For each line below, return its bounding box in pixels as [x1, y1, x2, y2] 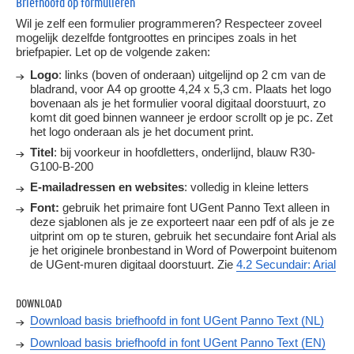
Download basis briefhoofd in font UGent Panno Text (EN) [30, 336, 326, 350]
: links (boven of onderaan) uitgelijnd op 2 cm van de [58, 67, 326, 81]
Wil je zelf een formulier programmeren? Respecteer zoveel [16, 17, 322, 31]
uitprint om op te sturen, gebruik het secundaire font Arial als [30, 228, 337, 243]
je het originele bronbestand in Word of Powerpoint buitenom [30, 243, 337, 257]
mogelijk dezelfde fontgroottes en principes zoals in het [16, 31, 296, 45]
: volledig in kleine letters [184, 179, 309, 194]
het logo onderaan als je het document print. [30, 124, 254, 138]
